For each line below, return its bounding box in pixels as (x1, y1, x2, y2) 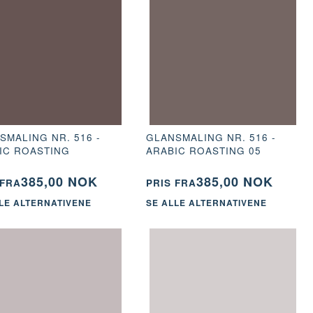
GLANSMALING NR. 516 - (145, 130, 276, 144)
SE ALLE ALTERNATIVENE (145, 196, 267, 210)
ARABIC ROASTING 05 (145, 143, 261, 157)
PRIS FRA (145, 175, 196, 189)
